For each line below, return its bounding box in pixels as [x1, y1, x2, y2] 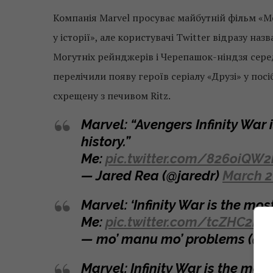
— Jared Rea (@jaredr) [81, 167, 222, 183]
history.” [81, 133, 130, 149]
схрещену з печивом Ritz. [53, 88, 171, 102]
